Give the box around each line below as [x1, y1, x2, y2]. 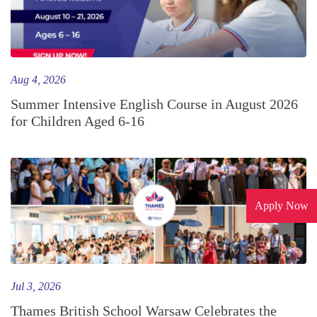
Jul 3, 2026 [11, 279, 61, 292]
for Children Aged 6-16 [11, 113, 144, 129]
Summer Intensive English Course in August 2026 [11, 96, 298, 112]
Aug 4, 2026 [11, 73, 66, 86]
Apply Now [255, 199, 309, 212]
